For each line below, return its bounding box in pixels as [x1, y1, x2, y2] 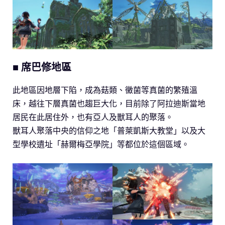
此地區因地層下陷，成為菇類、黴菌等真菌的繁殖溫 [13, 84, 197, 95]
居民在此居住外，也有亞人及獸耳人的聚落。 [13, 111, 173, 122]
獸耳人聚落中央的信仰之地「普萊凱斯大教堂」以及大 [13, 125, 205, 136]
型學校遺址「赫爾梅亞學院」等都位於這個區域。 [13, 139, 189, 149]
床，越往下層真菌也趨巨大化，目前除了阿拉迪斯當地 [13, 98, 205, 108]
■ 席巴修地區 [13, 60, 71, 73]
